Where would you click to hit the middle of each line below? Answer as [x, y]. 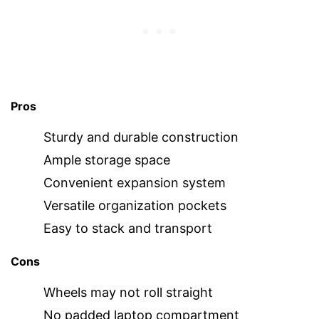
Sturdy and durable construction [141, 137]
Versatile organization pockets [135, 205]
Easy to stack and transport [128, 228]
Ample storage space [107, 159]
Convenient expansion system [135, 182]
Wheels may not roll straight [128, 292]
